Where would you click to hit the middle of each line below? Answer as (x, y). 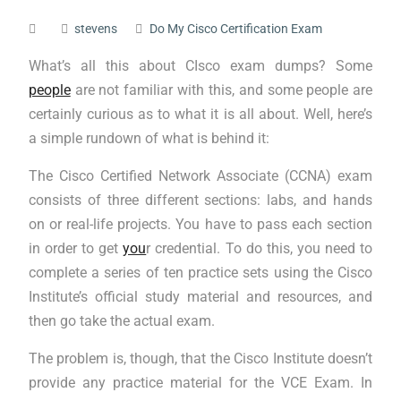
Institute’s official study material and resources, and (200, 297)
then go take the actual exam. (121, 321)
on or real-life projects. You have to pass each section (200, 224)
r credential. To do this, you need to (260, 248)
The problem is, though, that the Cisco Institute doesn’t (200, 358)
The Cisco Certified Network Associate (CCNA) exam (200, 176)
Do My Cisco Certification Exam (235, 29)
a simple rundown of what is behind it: (149, 138)
